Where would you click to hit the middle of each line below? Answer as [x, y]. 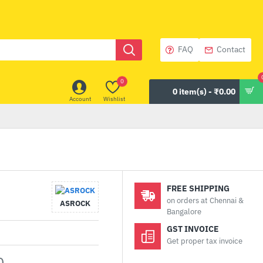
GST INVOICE [193, 229]
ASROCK [75, 203]
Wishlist [114, 99]
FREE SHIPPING [198, 188]
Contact [231, 49]
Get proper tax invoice [205, 241]
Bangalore [184, 212]
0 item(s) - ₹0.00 [204, 91]
